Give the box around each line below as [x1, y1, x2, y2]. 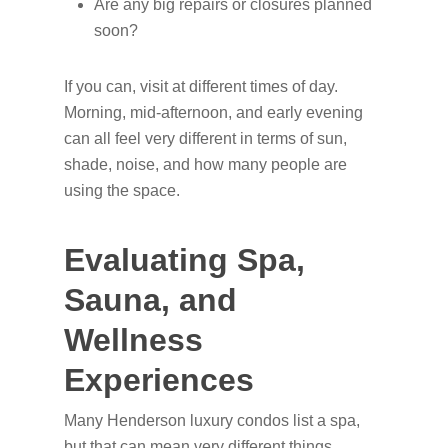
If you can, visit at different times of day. [64, 78, 338, 95]
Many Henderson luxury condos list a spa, [64, 412, 360, 429]
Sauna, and [64, 282, 237, 318]
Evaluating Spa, [64, 242, 305, 278]
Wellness [64, 322, 203, 358]
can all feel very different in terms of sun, [64, 130, 347, 147]
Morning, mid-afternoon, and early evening [64, 104, 363, 121]
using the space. [64, 182, 180, 199]
